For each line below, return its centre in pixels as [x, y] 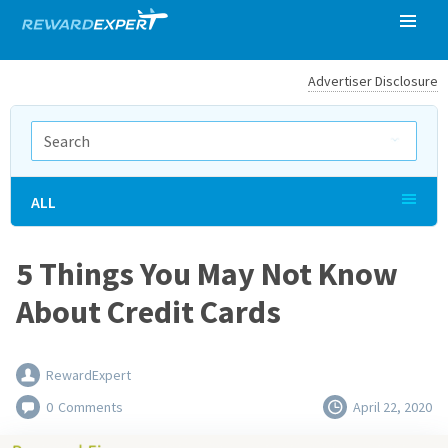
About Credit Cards [148, 312]
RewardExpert [88, 375]
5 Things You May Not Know [207, 274]
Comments [90, 407]
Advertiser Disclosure [373, 81]
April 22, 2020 [392, 407]
